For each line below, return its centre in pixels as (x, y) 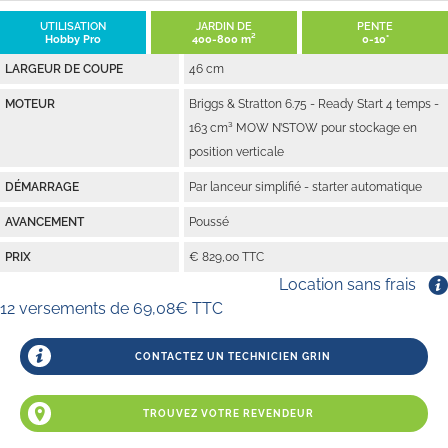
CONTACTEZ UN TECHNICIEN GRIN (232, 357)
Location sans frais (347, 284)
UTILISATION (73, 26)
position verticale (237, 151)
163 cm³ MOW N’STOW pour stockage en (303, 127)
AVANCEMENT (44, 221)
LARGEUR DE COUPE (64, 68)
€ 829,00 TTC (227, 256)
